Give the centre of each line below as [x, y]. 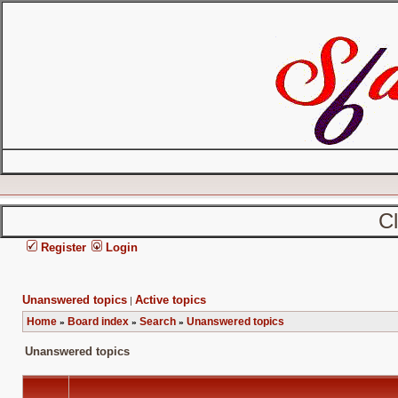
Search [158, 322]
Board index [98, 322]
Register [62, 247]
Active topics [171, 300]
